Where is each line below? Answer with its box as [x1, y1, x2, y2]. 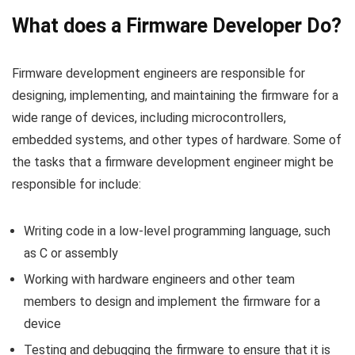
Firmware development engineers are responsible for [12, 65, 305, 81]
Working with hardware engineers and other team [24, 271, 295, 287]
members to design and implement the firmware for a [24, 293, 320, 309]
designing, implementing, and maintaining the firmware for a [12, 87, 338, 103]
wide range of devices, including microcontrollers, [12, 109, 286, 125]
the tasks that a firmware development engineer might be [12, 154, 334, 170]
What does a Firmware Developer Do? [12, 13, 342, 37]
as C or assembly [24, 245, 118, 261]
